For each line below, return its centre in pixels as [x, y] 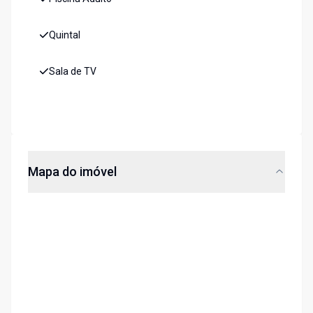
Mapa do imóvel [72, 172]
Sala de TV [73, 72]
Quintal [65, 35]
